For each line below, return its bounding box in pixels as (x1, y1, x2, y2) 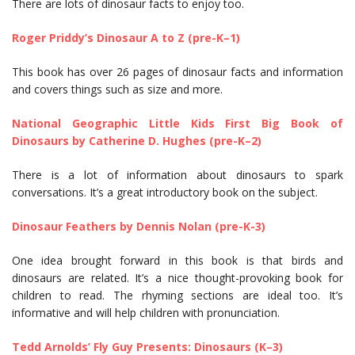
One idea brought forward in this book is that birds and (12, 253, 343, 269)
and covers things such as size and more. (12, 82, 226, 97)
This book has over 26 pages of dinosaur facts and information (12, 64, 343, 80)
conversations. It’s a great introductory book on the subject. (12, 185, 321, 200)
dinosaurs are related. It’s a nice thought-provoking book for (12, 270, 343, 286)
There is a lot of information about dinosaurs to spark (12, 167, 343, 183)
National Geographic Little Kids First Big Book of (12, 116, 343, 132)
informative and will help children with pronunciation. (12, 305, 283, 321)
